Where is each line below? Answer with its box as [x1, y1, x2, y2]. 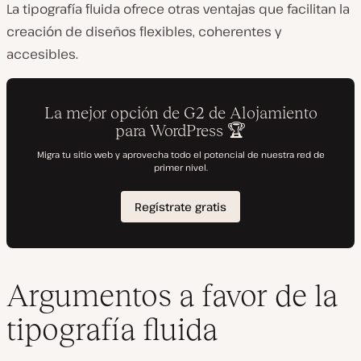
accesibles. [6, 45, 78, 63]
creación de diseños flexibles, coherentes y [6, 23, 281, 40]
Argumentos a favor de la [6, 278, 338, 313]
